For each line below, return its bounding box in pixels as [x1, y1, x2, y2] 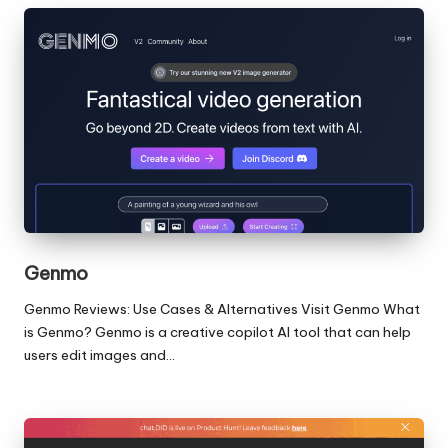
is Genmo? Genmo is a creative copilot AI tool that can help [24, 322, 411, 341]
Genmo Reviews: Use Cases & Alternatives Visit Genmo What [24, 299, 420, 318]
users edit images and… [24, 345, 175, 364]
